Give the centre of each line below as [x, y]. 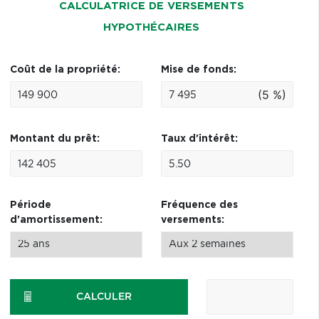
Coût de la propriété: [65, 70]
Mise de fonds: [198, 70]
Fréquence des [199, 205]
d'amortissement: [56, 220]
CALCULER [104, 297]
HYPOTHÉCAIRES [152, 27]
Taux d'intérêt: [199, 139]
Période [30, 205]
